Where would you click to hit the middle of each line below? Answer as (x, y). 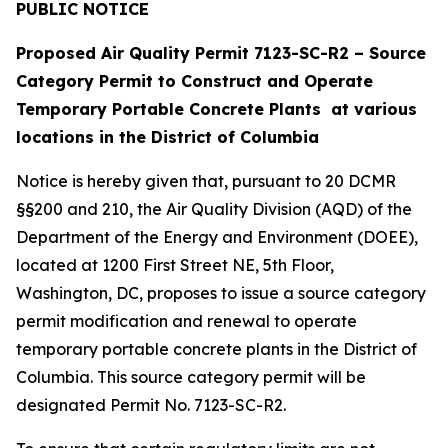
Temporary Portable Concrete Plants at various (216, 109)
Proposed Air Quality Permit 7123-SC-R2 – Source (221, 53)
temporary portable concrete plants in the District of (216, 349)
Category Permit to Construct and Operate (194, 81)
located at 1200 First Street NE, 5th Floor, (175, 265)
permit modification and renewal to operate (186, 321)
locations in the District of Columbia (167, 137)
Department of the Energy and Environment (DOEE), (217, 237)
